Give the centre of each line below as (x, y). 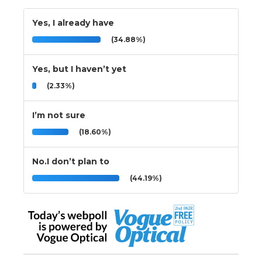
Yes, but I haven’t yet (79, 69)
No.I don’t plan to (71, 161)
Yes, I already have (73, 23)
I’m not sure (59, 115)
